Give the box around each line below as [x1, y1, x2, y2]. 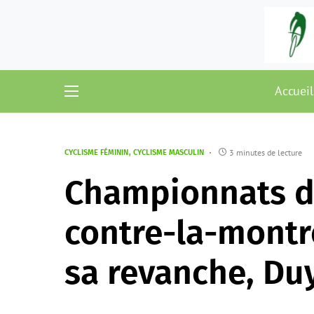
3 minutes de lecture [229, 147, 302, 158]
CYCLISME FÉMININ [64, 148, 128, 157]
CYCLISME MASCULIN [133, 148, 204, 157]
